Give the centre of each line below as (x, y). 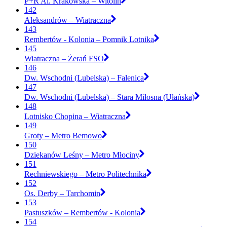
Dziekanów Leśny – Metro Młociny (82, 155)
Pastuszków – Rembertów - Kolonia (82, 212)
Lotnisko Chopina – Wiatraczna (75, 116)
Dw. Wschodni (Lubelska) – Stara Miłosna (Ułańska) (109, 97)
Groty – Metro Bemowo (63, 135)
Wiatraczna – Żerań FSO (64, 58)
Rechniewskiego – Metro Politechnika (85, 174)
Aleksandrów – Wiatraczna (68, 20)
